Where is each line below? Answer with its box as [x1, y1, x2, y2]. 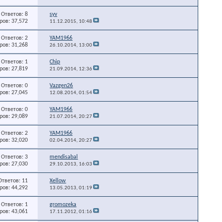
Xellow [50, 177, 66, 184]
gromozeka [50, 201, 77, 208]
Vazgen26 [50, 82, 73, 89]
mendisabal [50, 154, 78, 160]
